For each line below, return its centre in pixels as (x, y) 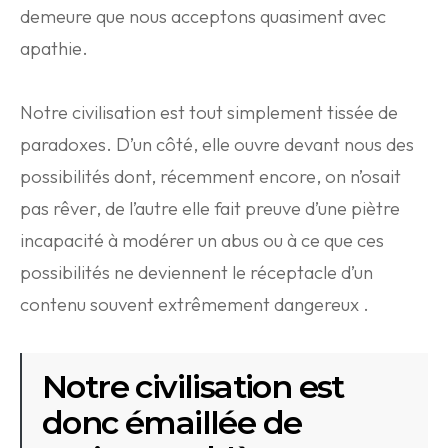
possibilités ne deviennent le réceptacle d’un (196, 272)
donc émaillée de (172, 422)
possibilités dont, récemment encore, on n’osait (210, 176)
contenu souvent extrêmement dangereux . (194, 304)
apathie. (54, 48)
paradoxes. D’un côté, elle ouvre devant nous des (217, 144)
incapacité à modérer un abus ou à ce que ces (202, 240)
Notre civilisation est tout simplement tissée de (209, 112)
